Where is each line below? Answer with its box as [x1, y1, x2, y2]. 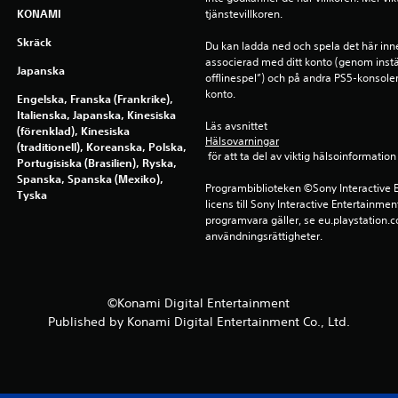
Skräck [16, 35, 52, 49]
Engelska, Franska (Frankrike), [16, 92, 173, 106]
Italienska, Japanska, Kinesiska [16, 107, 176, 122]
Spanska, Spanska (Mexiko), [16, 171, 163, 186]
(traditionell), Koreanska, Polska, [16, 139, 187, 154]
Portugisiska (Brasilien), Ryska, [16, 155, 177, 170]
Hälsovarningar [204, 133, 279, 148]
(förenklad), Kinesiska [16, 123, 130, 138]
